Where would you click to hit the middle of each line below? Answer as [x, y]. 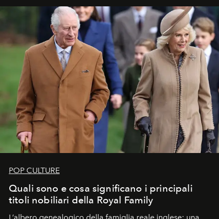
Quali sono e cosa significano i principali [101, 188]
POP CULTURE [34, 171]
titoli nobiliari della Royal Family [81, 200]
